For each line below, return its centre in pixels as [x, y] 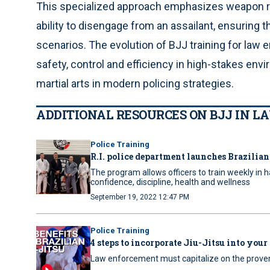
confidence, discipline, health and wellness [170, 182]
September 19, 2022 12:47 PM [140, 197]
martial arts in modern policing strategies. [135, 83]
